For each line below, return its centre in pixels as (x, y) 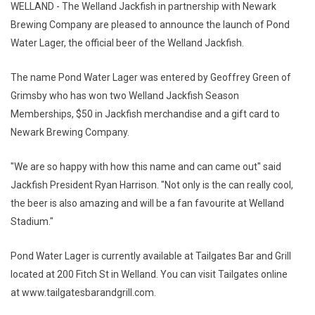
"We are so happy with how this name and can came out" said (146, 166)
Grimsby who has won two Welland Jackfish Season (125, 95)
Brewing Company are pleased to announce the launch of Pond (150, 24)
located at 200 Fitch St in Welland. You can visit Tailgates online (149, 274)
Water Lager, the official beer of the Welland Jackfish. (127, 43)
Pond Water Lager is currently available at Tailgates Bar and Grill (151, 256)
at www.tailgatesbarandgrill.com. (83, 292)
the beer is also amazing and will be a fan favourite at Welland (147, 203)
